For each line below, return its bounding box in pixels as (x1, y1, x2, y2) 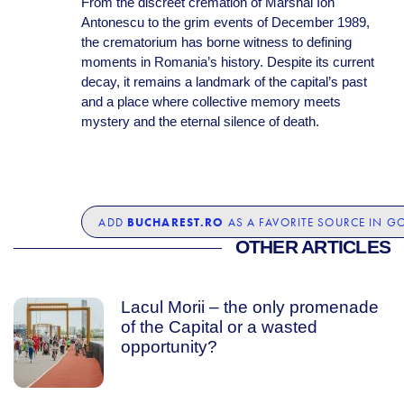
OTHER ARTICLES (234, 236, 390, 258)
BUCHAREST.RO (126, 214, 225, 229)
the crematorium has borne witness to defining (80, 34, 352, 50)
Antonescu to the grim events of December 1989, (80, 14, 370, 30)
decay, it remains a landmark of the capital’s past (80, 74, 367, 89)
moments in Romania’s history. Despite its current (80, 54, 374, 69)
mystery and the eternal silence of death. (80, 114, 319, 129)
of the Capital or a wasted (120, 317, 317, 336)
